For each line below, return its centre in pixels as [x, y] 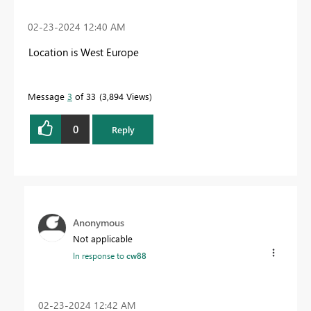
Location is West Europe [84, 52]
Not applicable [103, 238]
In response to [100, 255]
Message [48, 96]
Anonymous [99, 222]
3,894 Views [126, 96]
